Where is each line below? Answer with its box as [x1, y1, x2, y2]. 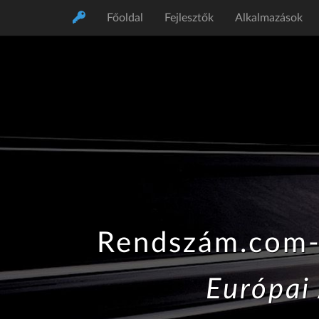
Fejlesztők [164, 12, 214, 23]
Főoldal [107, 12, 143, 23]
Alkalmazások [235, 12, 303, 23]
